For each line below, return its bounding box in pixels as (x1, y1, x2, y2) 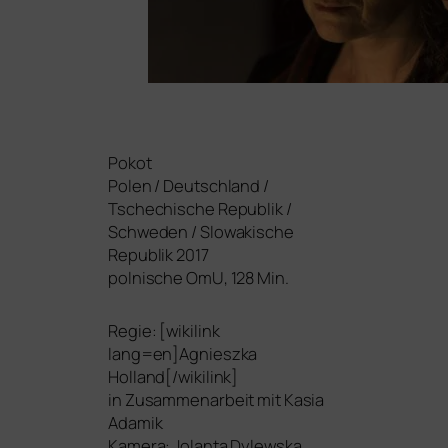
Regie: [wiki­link (108, 318, 220, 342)
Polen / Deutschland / (108, 173, 269, 197)
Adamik (108, 410, 163, 434)
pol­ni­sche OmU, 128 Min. (108, 265, 289, 289)
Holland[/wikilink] (108, 364, 239, 388)
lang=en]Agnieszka (108, 341, 258, 365)
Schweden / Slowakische (108, 219, 294, 243)
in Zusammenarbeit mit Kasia (108, 387, 325, 411)
